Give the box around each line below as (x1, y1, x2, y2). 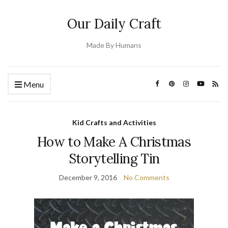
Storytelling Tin (68, 150, 160, 167)
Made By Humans (87, 41, 141, 49)
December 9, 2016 (59, 173, 117, 182)
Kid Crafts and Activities (72, 118, 156, 127)
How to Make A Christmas (37, 133, 191, 150)
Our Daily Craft (67, 15, 161, 32)
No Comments (123, 173, 169, 182)
